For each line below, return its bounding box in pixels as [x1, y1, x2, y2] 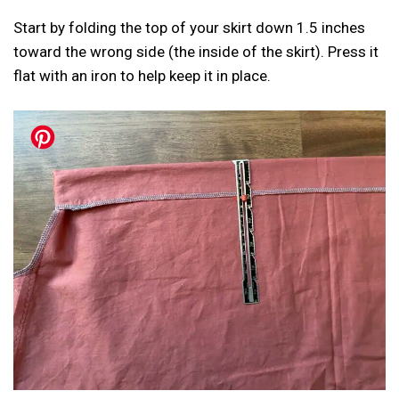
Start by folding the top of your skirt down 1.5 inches [13, 18, 365, 37]
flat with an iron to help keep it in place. [13, 66, 271, 85]
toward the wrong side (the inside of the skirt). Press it [13, 42, 379, 61]
